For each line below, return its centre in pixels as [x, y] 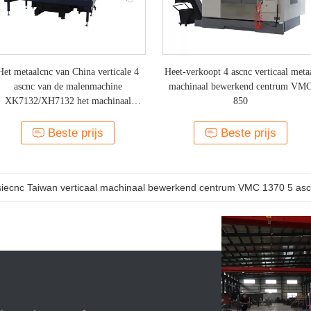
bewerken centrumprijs [68, 116]
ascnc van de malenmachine [68, 86]
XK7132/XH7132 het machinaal [68, 101]
